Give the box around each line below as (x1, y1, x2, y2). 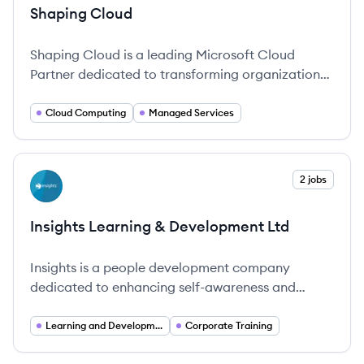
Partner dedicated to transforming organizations (30, 66, 326, 82)
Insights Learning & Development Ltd (30, 217, 289, 236)
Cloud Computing (45, 106, 126, 119)
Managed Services (149, 106, 234, 119)
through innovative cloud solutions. (30, 85, 243, 102)
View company (29, 171, 119, 187)
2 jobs (300, 173, 327, 185)
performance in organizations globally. (30, 298, 266, 314)
